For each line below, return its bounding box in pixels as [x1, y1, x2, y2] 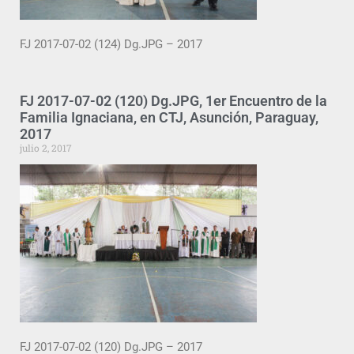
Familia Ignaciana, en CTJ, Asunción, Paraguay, [20, 108, 318, 126]
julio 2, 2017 [20, 141, 72, 154]
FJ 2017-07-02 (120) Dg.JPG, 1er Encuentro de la [20, 92, 327, 109]
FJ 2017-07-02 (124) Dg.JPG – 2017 [20, 37, 202, 52]
